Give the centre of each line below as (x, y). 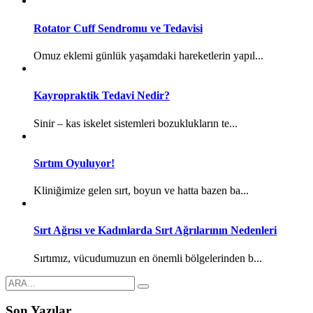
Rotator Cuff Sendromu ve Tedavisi (118, 28)
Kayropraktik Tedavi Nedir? (102, 96)
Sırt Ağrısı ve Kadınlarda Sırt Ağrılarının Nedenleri (155, 231)
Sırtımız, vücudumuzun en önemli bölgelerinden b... (148, 258)
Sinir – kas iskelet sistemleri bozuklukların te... (136, 123)
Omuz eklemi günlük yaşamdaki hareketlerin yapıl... (148, 56)
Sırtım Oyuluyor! (74, 163)
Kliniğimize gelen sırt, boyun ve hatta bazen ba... (141, 191)
